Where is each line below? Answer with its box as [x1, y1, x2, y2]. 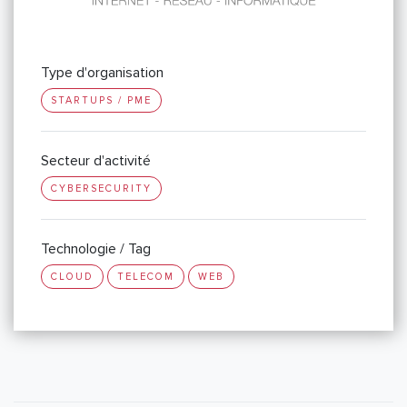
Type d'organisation [41, 64, 164, 83]
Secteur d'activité [41, 152, 151, 171]
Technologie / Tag [41, 240, 151, 259]
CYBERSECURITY [51, 183, 152, 195]
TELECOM [117, 271, 174, 283]
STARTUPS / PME [51, 94, 152, 107]
